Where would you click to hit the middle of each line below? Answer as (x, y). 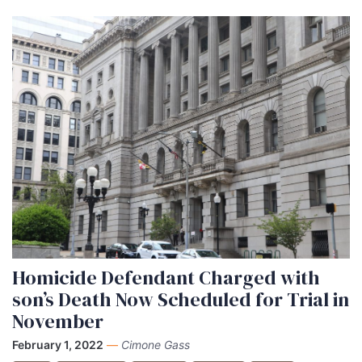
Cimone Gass (156, 345)
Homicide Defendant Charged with (166, 278)
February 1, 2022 (58, 345)
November (58, 321)
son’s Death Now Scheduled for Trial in (181, 299)
